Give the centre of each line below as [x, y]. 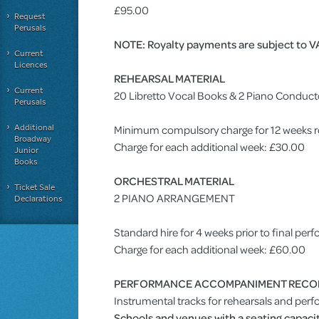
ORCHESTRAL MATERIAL [174, 181]
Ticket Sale [35, 187]
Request [30, 16]
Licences [31, 65]
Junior [26, 150]
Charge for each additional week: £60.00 [210, 249]
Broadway [33, 139]
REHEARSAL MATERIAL [169, 78]
